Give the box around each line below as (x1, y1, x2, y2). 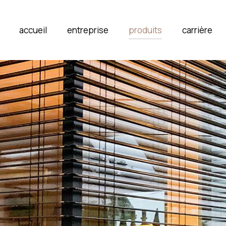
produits (128, 24, 162, 36)
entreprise (67, 24, 108, 36)
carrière (182, 24, 212, 36)
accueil (19, 24, 47, 36)
